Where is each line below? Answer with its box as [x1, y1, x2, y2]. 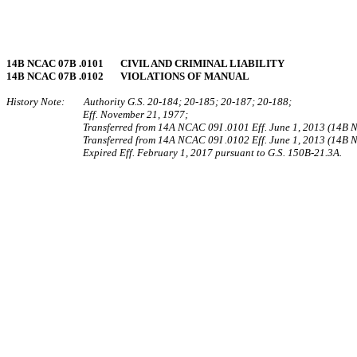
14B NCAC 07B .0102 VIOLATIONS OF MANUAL [6, 70, 249, 82]
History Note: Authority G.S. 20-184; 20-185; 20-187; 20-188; [6, 96, 292, 108]
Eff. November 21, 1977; [83, 108, 188, 120]
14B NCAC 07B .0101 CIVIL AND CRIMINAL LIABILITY [6, 57, 284, 69]
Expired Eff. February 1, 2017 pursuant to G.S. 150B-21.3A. [83, 147, 342, 159]
